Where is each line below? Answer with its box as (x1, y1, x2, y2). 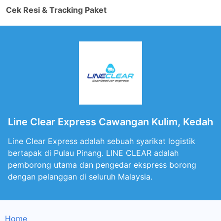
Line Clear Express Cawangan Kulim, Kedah (8, 116, 213, 128)
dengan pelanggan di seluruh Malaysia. (8, 172, 152, 182)
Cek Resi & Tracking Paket (6, 5, 107, 15)
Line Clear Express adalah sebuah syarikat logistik (8, 136, 195, 146)
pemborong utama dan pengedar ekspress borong (8, 160, 196, 170)
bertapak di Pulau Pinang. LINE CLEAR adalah (8, 148, 179, 158)
